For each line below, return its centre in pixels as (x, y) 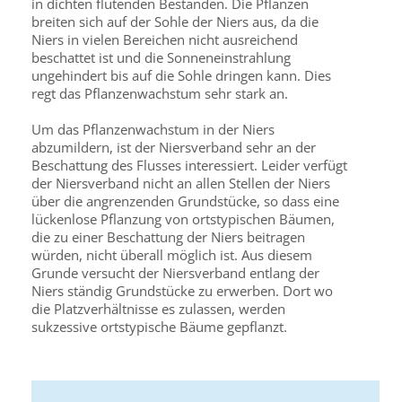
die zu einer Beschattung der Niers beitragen (168, 237)
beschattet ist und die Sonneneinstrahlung (161, 57)
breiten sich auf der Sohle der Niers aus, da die (175, 22)
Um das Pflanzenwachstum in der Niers (153, 129)
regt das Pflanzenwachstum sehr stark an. (160, 93)
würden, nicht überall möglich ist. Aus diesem (172, 255)
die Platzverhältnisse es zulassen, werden (158, 309)
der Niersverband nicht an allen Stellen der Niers (181, 183)
